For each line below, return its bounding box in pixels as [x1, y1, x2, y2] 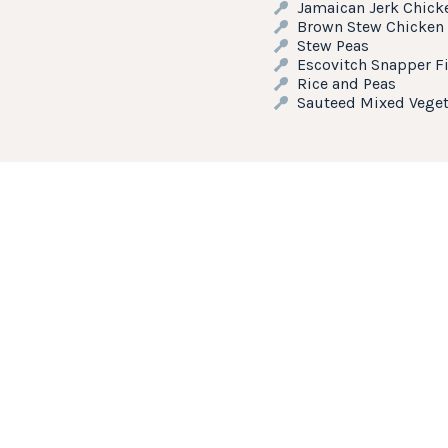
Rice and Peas [296, 74, 396, 93]
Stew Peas [296, 36, 369, 55]
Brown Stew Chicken [296, 17, 444, 36]
